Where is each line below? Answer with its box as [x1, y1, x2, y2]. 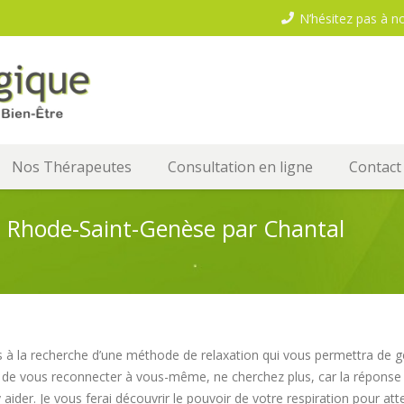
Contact [349, 157, 401, 177]
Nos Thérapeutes [12, 157, 132, 177]
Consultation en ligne [168, 157, 313, 177]
